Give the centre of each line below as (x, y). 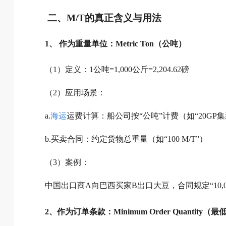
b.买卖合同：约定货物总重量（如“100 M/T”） (126, 139)
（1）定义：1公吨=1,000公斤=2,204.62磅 (117, 70)
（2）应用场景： (75, 93)
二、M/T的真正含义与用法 (105, 18)
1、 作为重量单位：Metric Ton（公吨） (115, 44)
